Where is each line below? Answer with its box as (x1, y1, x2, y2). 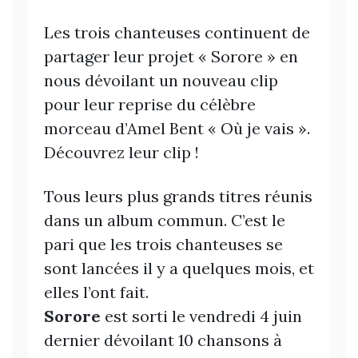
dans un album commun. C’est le (44, 210, 285, 231)
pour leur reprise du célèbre (44, 94, 256, 115)
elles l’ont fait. (44, 282, 149, 303)
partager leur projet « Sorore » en (44, 46, 298, 67)
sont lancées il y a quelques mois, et (44, 258, 314, 279)
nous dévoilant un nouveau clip (44, 70, 278, 91)
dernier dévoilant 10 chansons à (44, 330, 282, 351)
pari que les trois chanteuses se (44, 234, 283, 255)
